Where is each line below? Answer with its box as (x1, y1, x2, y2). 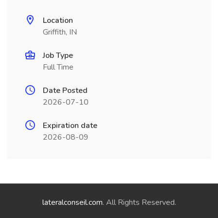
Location (43, 15, 73, 26)
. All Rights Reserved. (102, 197, 176, 208)
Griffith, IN (43, 27, 77, 37)
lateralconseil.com (42, 197, 103, 208)
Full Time (43, 62, 73, 73)
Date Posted (43, 85, 88, 96)
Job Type (43, 50, 73, 61)
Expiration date (43, 120, 97, 131)
